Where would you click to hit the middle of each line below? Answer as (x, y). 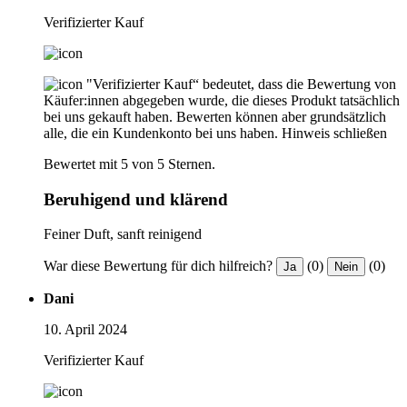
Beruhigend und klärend (136, 199)
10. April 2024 (85, 330)
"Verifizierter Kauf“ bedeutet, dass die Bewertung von (241, 84)
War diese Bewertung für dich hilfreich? (158, 266)
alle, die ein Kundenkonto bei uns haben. (161, 133)
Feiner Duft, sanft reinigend (123, 234)
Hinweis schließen (334, 133)
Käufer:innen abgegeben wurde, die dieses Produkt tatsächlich (222, 100)
